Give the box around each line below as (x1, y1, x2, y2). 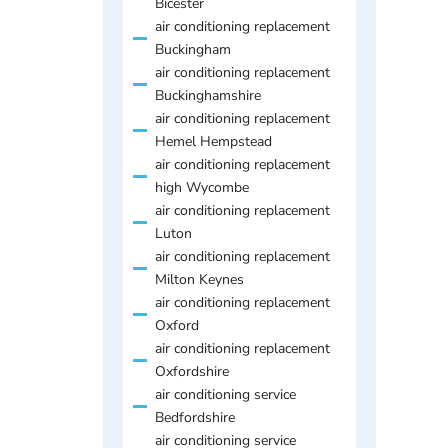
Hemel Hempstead (155, 131, 272, 151)
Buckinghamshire (155, 85, 261, 105)
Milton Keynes (155, 269, 244, 289)
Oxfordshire (155, 361, 229, 381)
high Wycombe (155, 177, 249, 197)
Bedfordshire (155, 407, 235, 427)
